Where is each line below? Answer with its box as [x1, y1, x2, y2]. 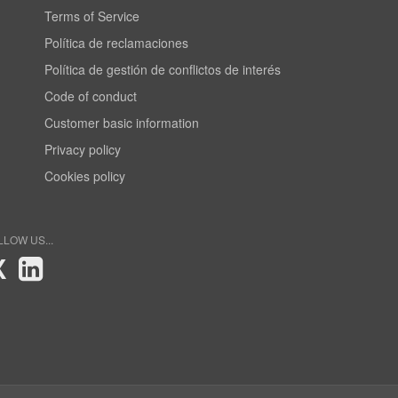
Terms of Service [51, 7, 139, 25]
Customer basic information [52, 114, 199, 131]
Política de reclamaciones [52, 34, 188, 52]
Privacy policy [52, 140, 121, 158]
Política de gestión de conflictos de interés [52, 60, 281, 78]
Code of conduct [52, 87, 137, 105]
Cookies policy [52, 167, 125, 185]
